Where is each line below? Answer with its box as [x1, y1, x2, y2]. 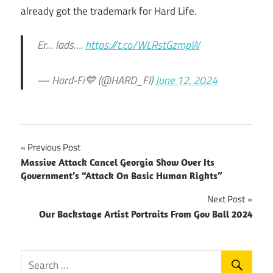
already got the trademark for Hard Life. [21, 2, 197, 19]
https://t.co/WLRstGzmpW [85, 37, 200, 54]
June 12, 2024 [155, 72, 218, 89]
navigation [20, 161, 97, 188]
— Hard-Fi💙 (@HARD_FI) [37, 72, 155, 89]
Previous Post [27, 140, 80, 155]
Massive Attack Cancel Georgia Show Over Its [21, 156, 214, 169]
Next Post [207, 192, 245, 207]
